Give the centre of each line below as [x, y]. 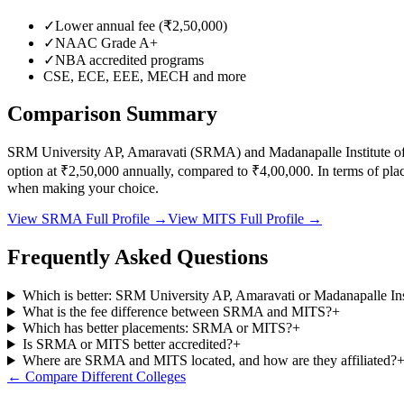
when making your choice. [83, 188]
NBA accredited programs [129, 60]
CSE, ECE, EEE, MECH [116, 76]
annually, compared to [185, 171]
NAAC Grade [97, 42]
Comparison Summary [112, 114]
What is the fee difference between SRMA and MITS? [177, 312]
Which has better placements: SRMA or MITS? [157, 328]
